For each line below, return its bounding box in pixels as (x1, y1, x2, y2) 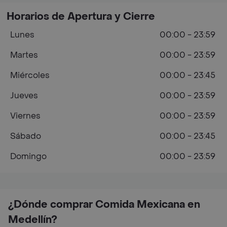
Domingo (10, 151, 47, 162)
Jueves (10, 90, 38, 101)
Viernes (10, 110, 41, 121)
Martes (10, 50, 38, 60)
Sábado (10, 131, 41, 141)
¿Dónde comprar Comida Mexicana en (8, 198, 200, 211)
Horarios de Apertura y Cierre (7, 10, 155, 23)
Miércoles (10, 70, 50, 81)
